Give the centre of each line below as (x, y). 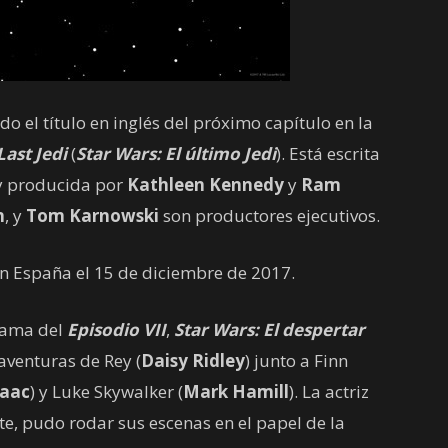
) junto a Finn (296, 360)
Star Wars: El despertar (269, 329)
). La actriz (329, 391)
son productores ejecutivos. (269, 215)
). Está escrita (328, 153)
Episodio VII (116, 329)
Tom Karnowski (92, 215)
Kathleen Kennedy (205, 184)
